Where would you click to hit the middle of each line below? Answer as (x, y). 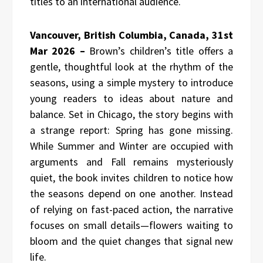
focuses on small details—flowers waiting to (131, 225)
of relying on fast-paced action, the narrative (131, 209)
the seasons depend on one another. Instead (131, 193)
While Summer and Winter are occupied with (131, 146)
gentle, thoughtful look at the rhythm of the (131, 66)
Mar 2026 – (60, 50)
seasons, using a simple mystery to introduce (131, 82)
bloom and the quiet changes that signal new (131, 241)
